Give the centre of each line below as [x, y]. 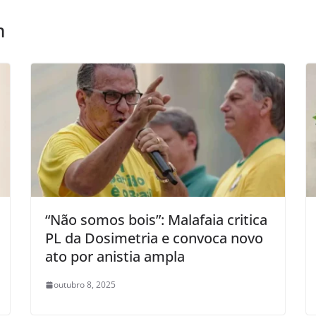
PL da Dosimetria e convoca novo [154, 238]
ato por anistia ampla [115, 257]
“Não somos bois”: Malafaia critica [156, 220]
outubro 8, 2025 [85, 285]
